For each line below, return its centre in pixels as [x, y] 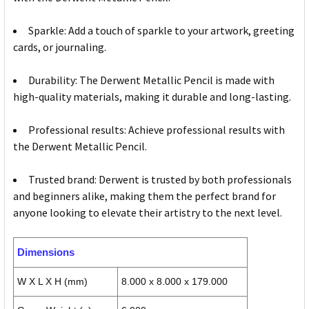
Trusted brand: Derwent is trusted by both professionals [160, 180]
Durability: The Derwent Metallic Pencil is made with [151, 80]
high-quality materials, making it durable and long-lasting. [152, 97]
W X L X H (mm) [52, 282]
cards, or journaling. [60, 47]
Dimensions [46, 252]
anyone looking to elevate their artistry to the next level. [148, 213]
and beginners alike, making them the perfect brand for [144, 196]
